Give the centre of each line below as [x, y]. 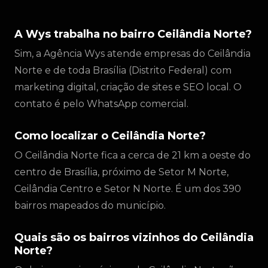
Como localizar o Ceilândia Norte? [110, 136]
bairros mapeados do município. [90, 205]
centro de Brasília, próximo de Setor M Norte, [121, 172]
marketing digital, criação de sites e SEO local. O [128, 87]
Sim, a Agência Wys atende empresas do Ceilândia [133, 54]
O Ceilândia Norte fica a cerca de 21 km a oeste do [133, 155]
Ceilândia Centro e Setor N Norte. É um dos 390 [128, 189]
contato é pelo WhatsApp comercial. [101, 104]
